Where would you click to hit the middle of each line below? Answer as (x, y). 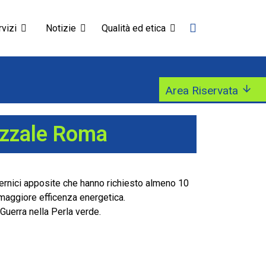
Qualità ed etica (134, 28)
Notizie (61, 28)
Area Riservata (201, 90)
